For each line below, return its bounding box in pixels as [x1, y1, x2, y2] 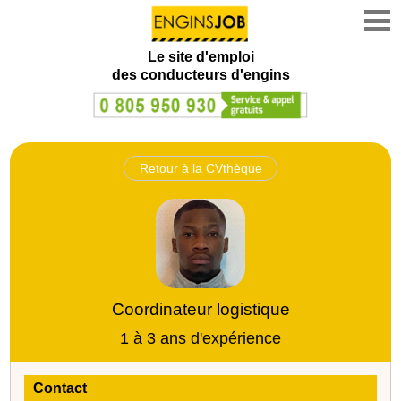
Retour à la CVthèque [139, 160, 262, 175]
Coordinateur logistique [111, 299, 290, 319]
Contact [33, 380, 88, 396]
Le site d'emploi [147, 49, 254, 64]
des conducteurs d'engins [111, 67, 290, 82]
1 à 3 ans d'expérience [120, 328, 281, 347]
